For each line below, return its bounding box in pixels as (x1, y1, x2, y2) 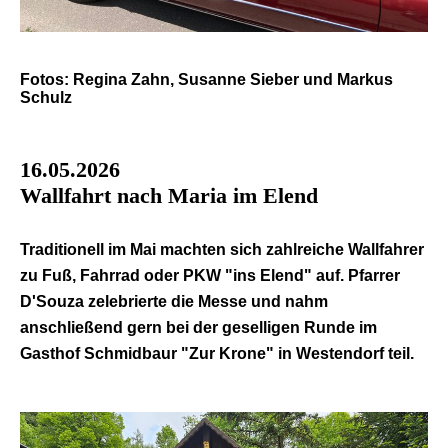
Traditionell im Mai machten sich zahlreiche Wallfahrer (20, 240, 424, 258)
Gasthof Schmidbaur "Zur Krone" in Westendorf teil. (20, 344, 418, 362)
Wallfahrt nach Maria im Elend (20, 182, 318, 208)
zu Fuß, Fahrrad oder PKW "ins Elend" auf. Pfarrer (20, 266, 400, 284)
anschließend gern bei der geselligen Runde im (20, 318, 377, 336)
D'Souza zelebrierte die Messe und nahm (20, 292, 328, 310)
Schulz (20, 88, 72, 106)
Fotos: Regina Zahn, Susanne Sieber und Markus (20, 70, 393, 88)
